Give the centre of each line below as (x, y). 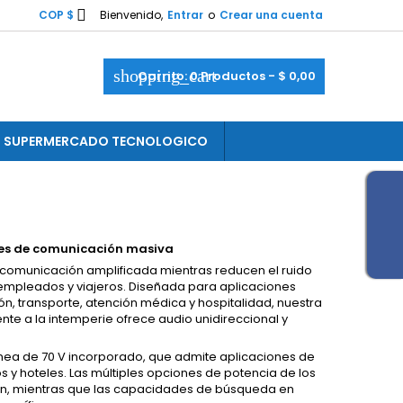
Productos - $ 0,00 (257, 76)
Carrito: (162, 76)
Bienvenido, (131, 15)
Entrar (185, 15)
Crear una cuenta (271, 15)
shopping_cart (165, 76)
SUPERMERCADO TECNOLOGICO (106, 141)
